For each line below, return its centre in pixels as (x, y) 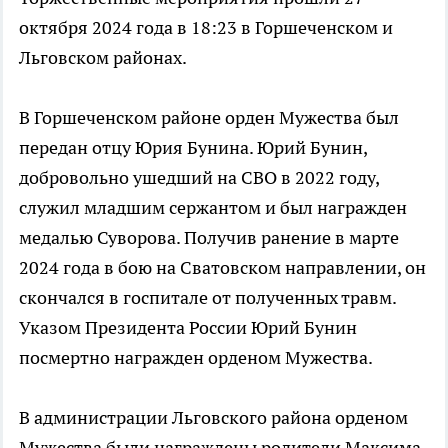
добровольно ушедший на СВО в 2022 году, (199, 178)
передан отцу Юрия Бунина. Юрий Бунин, (193, 148)
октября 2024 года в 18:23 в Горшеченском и (206, 28)
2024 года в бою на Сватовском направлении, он (222, 268)
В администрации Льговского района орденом (213, 418)
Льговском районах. (103, 58)
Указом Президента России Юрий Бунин (188, 328)
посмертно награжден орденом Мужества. (196, 358)
